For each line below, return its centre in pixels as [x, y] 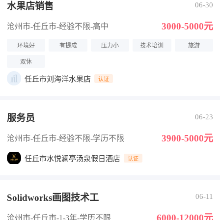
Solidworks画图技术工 [53, 198]
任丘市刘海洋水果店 [58, 79]
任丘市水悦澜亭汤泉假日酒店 [72, 159]
